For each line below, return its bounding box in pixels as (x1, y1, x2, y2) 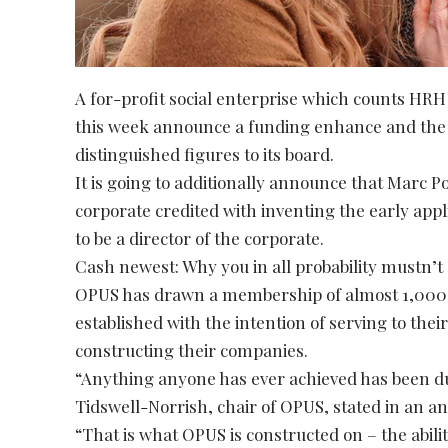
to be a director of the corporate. (75, 227, 325, 250)
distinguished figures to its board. (75, 143, 335, 166)
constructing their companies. (75, 339, 309, 362)
